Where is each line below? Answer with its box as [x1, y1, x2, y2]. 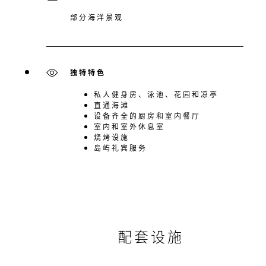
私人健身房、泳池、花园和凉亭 [94, 89, 218, 100]
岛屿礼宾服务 [94, 142, 147, 153]
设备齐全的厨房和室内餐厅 [94, 110, 201, 121]
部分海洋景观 [70, 12, 123, 23]
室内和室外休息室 [94, 121, 165, 132]
